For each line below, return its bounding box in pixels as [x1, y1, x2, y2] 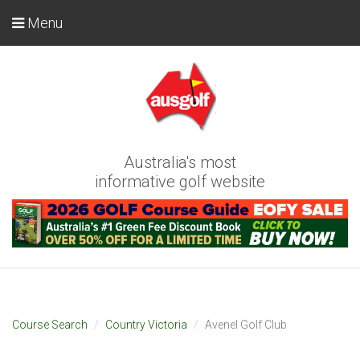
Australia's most [124, 153, 236, 172]
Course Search [12, 317, 88, 331]
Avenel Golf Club [205, 317, 287, 331]
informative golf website [95, 172, 265, 191]
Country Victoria [105, 317, 187, 331]
